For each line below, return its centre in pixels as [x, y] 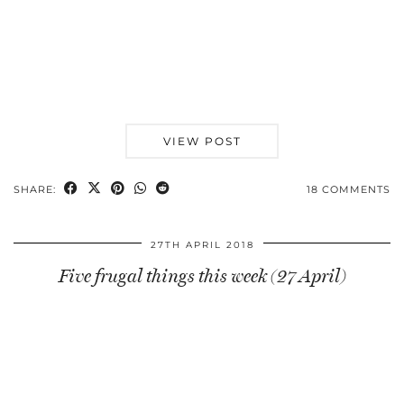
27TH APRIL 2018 [202, 244]
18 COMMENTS [349, 189]
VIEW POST [202, 141]
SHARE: [37, 189]
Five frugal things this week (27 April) [202, 275]
